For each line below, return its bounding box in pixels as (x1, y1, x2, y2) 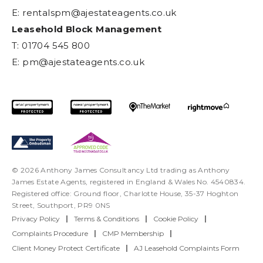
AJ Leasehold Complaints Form (134, 244, 240, 253)
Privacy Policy (12, 214, 60, 224)
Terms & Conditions (74, 214, 139, 224)
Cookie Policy (153, 214, 198, 224)
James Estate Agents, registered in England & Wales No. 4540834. (12, 177, 246, 187)
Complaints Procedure (12, 229, 88, 238)
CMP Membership (102, 229, 164, 238)
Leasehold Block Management (12, 23, 162, 35)
